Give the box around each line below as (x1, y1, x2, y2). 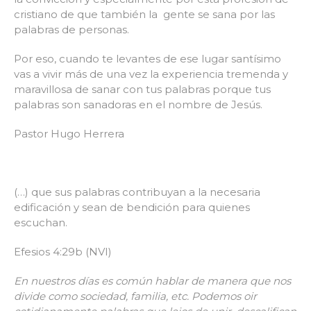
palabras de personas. (14, 22, 129, 36)
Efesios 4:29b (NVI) (14, 244, 112, 258)
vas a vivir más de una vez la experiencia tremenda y (14, 67, 288, 81)
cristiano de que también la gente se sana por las (14, 7, 275, 21)
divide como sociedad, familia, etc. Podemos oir (14, 289, 257, 303)
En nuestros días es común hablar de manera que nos (14, 274, 291, 287)
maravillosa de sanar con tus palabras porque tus (14, 82, 271, 96)
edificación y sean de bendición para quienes (14, 200, 250, 214)
